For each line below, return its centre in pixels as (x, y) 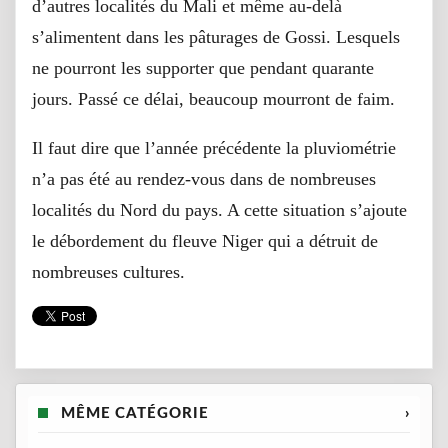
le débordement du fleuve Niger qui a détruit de (205, 240)
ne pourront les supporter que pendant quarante (203, 67)
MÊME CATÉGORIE (132, 413)
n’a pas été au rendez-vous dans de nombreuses (204, 178)
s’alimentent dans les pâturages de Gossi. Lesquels (216, 36)
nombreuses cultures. (108, 271)
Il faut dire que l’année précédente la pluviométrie (214, 147)
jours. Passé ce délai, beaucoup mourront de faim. (213, 98)
